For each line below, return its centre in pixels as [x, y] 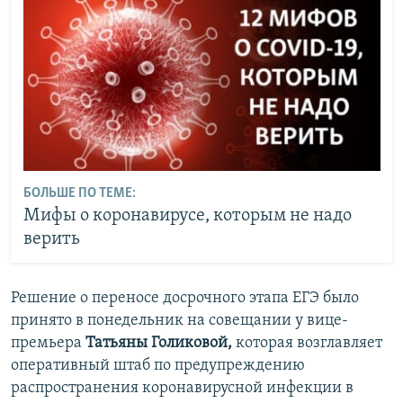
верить [51, 239]
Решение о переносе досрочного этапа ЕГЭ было [185, 298]
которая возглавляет [307, 343]
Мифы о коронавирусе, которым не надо [187, 215]
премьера [48, 343]
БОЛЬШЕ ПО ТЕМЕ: [79, 193]
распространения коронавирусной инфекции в [182, 388]
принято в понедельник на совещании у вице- [179, 321]
